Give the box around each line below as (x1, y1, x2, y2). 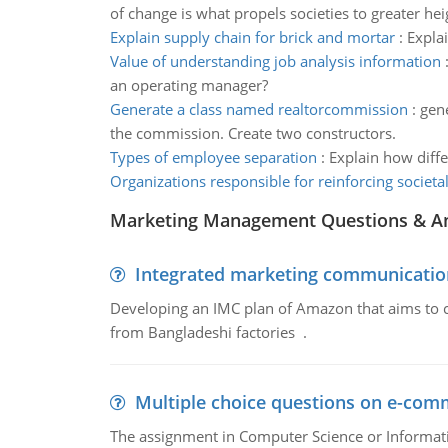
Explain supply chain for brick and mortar (109, 27, 395, 47)
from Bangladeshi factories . (109, 322, 307, 342)
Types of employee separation (109, 147, 317, 167)
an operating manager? (109, 75, 268, 95)
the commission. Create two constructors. (109, 123, 396, 143)
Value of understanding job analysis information (109, 51, 441, 71)
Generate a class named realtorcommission (109, 99, 408, 119)
